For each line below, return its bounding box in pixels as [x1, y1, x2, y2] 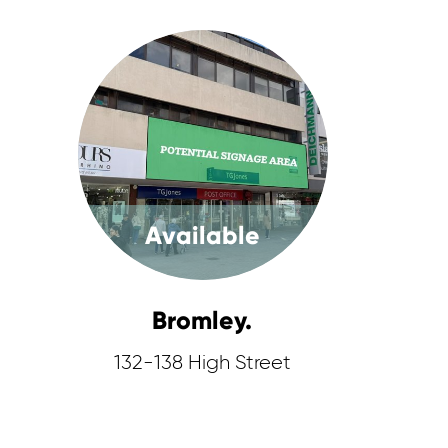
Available [145, 220, 261, 251]
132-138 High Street [114, 353, 292, 373]
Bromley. [152, 305, 253, 336]
